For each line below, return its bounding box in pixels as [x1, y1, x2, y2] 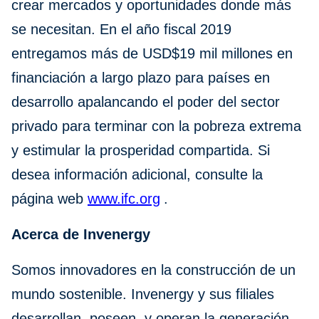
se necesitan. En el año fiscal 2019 [11, 21, 231, 38]
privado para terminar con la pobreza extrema [11, 118, 301, 135]
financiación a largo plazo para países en [11, 70, 270, 86]
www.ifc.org [88, 191, 160, 207]
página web [11, 191, 88, 207]
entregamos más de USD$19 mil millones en [11, 46, 293, 62]
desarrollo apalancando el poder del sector [11, 94, 280, 110]
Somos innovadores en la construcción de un [11, 262, 296, 278]
